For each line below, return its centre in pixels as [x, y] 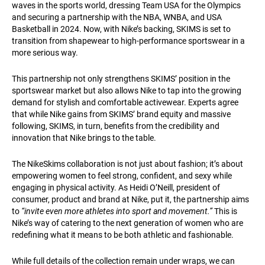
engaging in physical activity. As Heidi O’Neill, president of [116, 188]
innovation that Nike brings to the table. [84, 138]
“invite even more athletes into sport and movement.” [117, 211]
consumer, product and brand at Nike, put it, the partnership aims [130, 200]
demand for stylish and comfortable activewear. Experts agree [125, 103]
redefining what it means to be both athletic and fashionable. [123, 235]
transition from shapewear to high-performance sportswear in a [128, 41]
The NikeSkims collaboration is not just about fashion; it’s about [127, 164]
